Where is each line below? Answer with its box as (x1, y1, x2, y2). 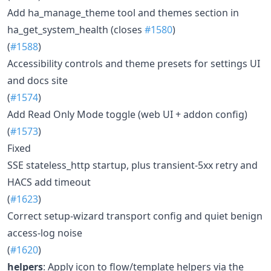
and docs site (7, 73, 68, 87)
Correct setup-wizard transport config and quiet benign (7, 209, 263, 223)
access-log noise (7, 226, 82, 240)
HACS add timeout (7, 175, 91, 189)
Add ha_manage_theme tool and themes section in (7, 5, 239, 19)
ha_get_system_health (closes (7, 22, 145, 36)
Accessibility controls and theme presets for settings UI (7, 56, 260, 70)
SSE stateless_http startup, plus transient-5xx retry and (7, 158, 258, 172)
